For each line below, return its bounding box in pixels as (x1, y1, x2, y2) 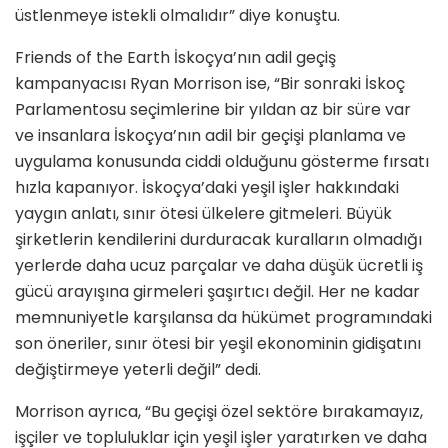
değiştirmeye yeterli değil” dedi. (15, 358, 261, 382)
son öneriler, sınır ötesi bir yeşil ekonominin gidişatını (15, 332, 421, 356)
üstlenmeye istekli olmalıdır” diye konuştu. (15, 4, 340, 28)
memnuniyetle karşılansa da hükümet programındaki (15, 306, 432, 330)
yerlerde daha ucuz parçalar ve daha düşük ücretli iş (15, 254, 423, 278)
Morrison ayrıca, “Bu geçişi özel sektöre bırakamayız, (15, 400, 423, 424)
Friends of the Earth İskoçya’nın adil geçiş (15, 46, 336, 70)
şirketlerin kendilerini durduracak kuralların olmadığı (15, 228, 422, 252)
